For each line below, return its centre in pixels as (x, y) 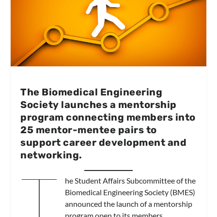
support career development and (104, 142)
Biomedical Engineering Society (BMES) (130, 192)
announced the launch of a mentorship (128, 203)
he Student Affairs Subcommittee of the (130, 180)
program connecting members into (108, 117)
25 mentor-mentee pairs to (89, 130)
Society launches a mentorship (99, 104)
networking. (51, 155)
